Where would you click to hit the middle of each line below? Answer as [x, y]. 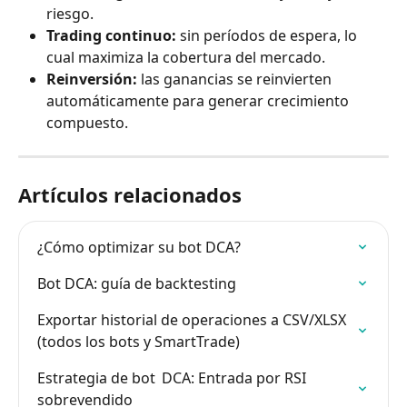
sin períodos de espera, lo [268, 35]
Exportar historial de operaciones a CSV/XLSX [194, 319]
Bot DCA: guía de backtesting [137, 283]
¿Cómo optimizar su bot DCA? [139, 247]
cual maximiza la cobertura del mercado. [186, 57]
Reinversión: [92, 79]
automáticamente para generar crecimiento [199, 100]
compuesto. [87, 122]
